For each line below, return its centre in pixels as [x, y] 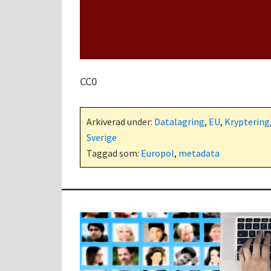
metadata [199, 153]
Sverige [102, 137]
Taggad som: [114, 153]
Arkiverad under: [120, 121]
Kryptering [247, 121]
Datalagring [179, 121]
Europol [158, 153]
